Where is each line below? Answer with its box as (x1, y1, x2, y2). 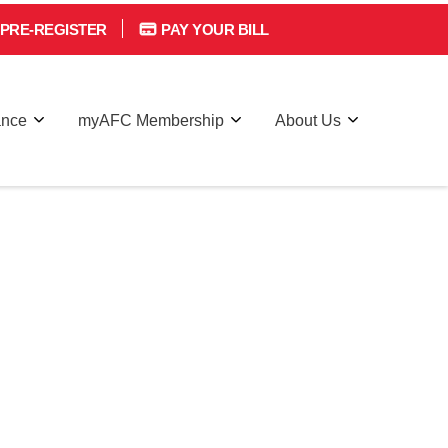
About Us (275, 107, 341, 125)
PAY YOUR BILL (157, 17, 269, 34)
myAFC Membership (78, 107, 224, 125)
